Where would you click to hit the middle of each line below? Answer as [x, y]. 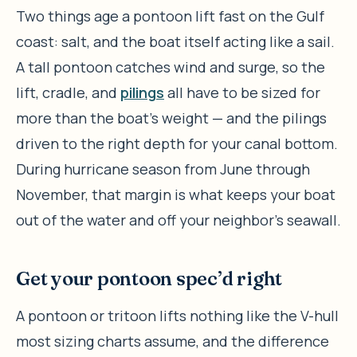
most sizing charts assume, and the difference [173, 341]
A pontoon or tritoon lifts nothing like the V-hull [177, 315]
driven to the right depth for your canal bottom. [177, 143]
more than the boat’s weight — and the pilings [171, 118]
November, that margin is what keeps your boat [176, 194]
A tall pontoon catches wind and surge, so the [171, 67]
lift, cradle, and [68, 92]
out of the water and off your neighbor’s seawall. [178, 220]
